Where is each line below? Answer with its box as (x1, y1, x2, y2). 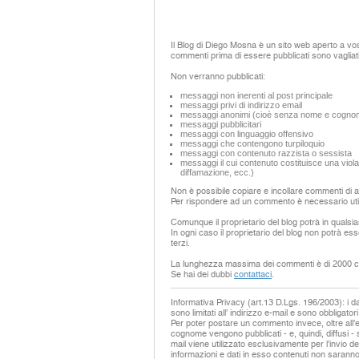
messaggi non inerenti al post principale (180, 90, 333, 100)
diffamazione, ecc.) (180, 167, 254, 177)
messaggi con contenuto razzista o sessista (180, 147, 352, 158)
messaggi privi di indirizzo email (180, 99, 302, 110)
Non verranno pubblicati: (171, 71, 265, 83)
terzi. (171, 237, 190, 248)
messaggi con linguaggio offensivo (180, 128, 313, 139)
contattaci (234, 268, 272, 280)
